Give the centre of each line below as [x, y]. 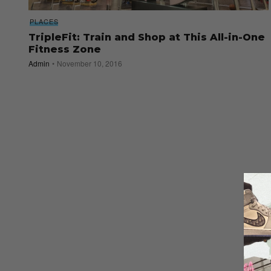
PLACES [44, 21]
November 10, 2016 [90, 64]
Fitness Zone [65, 50]
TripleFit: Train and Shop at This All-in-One [147, 38]
